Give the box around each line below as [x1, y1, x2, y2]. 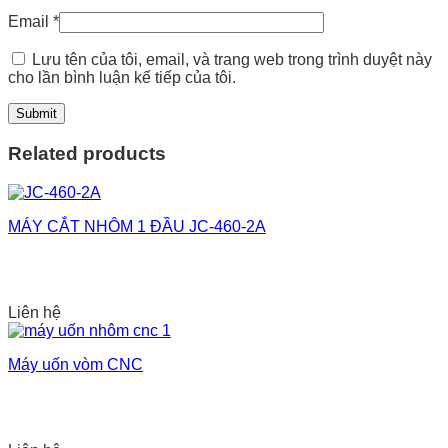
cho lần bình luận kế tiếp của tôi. [8, 69, 236, 87]
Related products [8, 143, 166, 165]
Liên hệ [8, 303, 61, 321]
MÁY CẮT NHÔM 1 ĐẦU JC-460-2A [8, 217, 266, 235]
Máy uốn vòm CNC [8, 355, 143, 373]
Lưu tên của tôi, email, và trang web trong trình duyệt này [32, 51, 432, 69]
